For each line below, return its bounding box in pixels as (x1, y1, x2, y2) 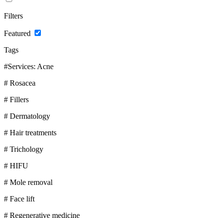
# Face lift (4, 194, 35, 203)
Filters (4, 11, 23, 20)
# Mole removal (4, 178, 53, 186)
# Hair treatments (4, 128, 56, 137)
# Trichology (4, 145, 43, 153)
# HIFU (4, 161, 28, 170)
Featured (4, 29, 31, 37)
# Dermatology (4, 111, 50, 120)
